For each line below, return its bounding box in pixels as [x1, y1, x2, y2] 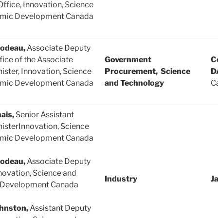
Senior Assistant [16, 110, 74, 120]
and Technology [105, 78, 164, 88]
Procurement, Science [105, 67, 190, 76]
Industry [105, 174, 137, 184]
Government [105, 55, 151, 65]
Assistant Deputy [30, 203, 91, 213]
